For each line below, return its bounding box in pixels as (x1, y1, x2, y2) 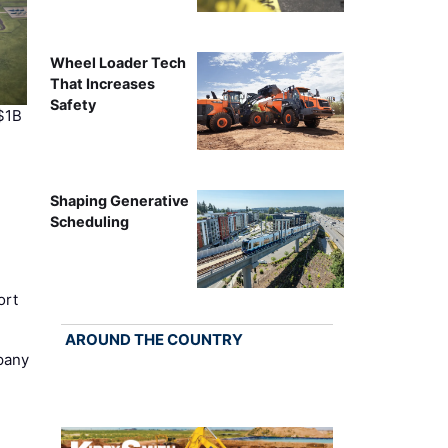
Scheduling (49, 213, 129, 231)
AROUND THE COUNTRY (64, 330, 243, 350)
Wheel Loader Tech (49, 54, 186, 72)
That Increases (49, 75, 155, 93)
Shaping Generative (49, 192, 189, 210)
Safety (49, 96, 96, 114)
